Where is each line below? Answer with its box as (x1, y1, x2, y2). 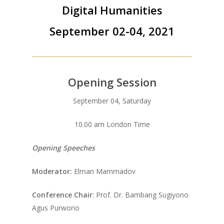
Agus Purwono (32, 203, 80, 212)
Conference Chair (32, 190, 93, 199)
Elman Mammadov (74, 166, 136, 176)
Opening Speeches (32, 143, 95, 152)
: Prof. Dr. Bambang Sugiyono (92, 190, 189, 199)
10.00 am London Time (74, 119, 150, 129)
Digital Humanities (61, 2, 162, 17)
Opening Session (67, 74, 156, 89)
